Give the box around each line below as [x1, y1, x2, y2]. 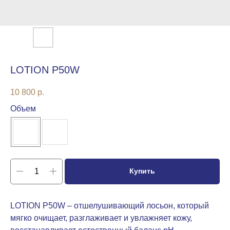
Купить [129, 167, 155, 176]
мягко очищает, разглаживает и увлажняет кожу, [10, 213, 192, 222]
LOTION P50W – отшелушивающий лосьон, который [10, 201, 209, 210]
